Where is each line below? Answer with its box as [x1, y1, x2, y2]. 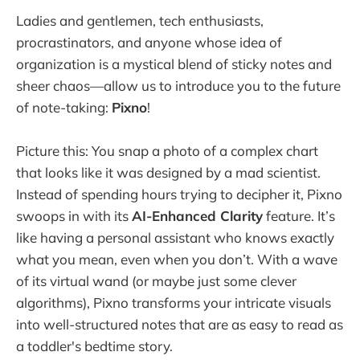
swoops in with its [16, 207, 132, 225]
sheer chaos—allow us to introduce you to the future [16, 76, 341, 94]
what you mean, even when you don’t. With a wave [16, 251, 337, 268]
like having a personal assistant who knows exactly [16, 229, 334, 247]
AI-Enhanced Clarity [132, 207, 263, 225]
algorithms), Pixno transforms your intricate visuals [16, 294, 331, 312]
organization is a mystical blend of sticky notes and [16, 55, 332, 72]
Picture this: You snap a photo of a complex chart [16, 142, 318, 160]
